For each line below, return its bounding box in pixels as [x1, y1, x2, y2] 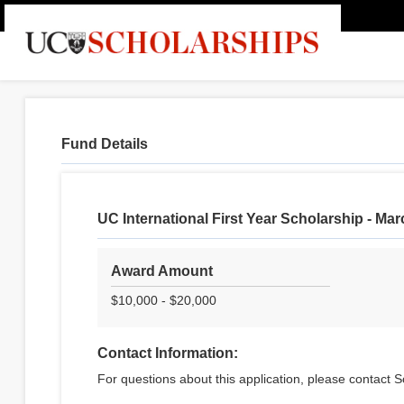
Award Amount [111, 263, 214, 279]
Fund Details [61, 136, 149, 151]
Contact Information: [97, 345, 239, 361]
